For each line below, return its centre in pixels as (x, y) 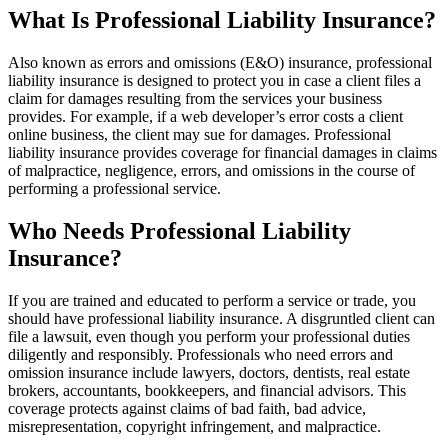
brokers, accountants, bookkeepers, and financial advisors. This (207, 390)
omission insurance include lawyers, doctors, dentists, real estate (209, 372)
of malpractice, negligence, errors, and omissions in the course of (211, 170)
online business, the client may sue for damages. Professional (199, 134)
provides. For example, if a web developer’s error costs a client (205, 116)
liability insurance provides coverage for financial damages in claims (222, 152)
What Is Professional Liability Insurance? (222, 19)
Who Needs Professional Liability (179, 230)
